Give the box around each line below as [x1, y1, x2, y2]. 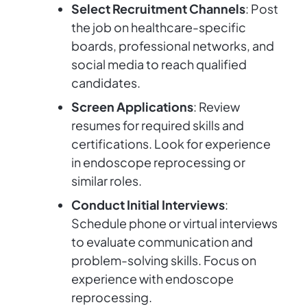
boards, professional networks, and [71, 38, 274, 54]
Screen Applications [71, 99, 193, 115]
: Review [193, 99, 240, 115]
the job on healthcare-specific [71, 19, 246, 36]
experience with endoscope [71, 271, 234, 287]
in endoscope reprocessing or [71, 154, 245, 171]
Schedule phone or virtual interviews [71, 215, 278, 232]
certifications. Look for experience [71, 136, 271, 152]
